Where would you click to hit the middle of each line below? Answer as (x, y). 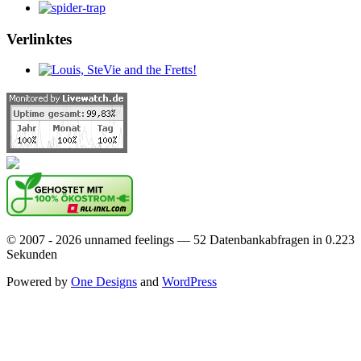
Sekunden (32, 255)
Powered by (39, 282)
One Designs (104, 282)
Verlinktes (39, 39)
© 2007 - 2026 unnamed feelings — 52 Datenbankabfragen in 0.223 (180, 240)
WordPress (189, 282)
